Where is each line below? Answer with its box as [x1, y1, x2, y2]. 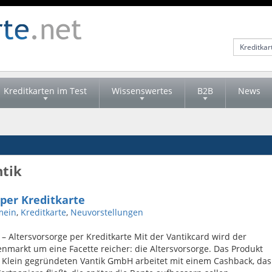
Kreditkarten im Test [4, 85, 87, 97]
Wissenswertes [112, 85, 172, 97]
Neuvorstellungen [70, 206, 143, 218]
